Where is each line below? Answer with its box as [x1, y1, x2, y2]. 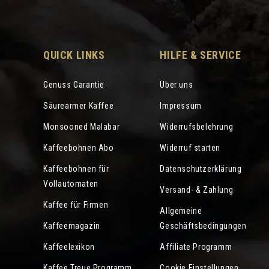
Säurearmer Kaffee [43, 101, 114, 110]
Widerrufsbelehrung [160, 122, 234, 131]
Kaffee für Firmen [43, 200, 109, 210]
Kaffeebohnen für [43, 164, 109, 174]
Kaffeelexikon [43, 242, 95, 252]
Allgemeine [160, 206, 202, 216]
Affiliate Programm [160, 242, 232, 252]
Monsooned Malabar [43, 122, 120, 131]
